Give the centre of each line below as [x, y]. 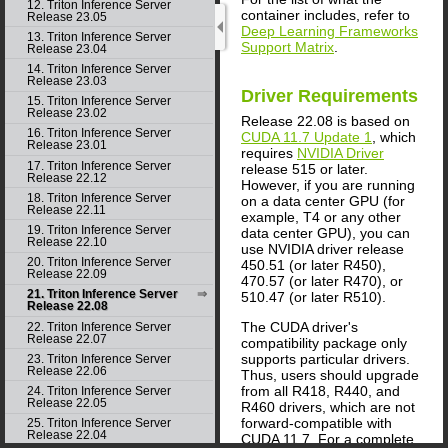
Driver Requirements [329, 96]
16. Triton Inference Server [98, 133]
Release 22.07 [66, 338]
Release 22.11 [66, 209]
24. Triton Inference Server [98, 390]
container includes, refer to [325, 14]
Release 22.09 [66, 274]
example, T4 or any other [321, 216]
